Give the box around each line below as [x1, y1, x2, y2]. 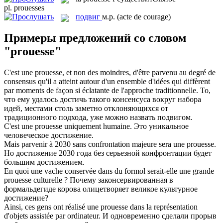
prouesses [14, 3, 44, 12]
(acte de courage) [117, 12, 171, 21]
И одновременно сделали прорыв [103, 212, 217, 221]
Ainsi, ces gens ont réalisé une [4, 203, 101, 212]
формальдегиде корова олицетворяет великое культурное [4, 185, 198, 194]
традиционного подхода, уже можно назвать [4, 113, 157, 122]
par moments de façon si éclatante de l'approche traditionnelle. [4, 86, 198, 95]
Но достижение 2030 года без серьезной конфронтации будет [4, 149, 212, 158]
